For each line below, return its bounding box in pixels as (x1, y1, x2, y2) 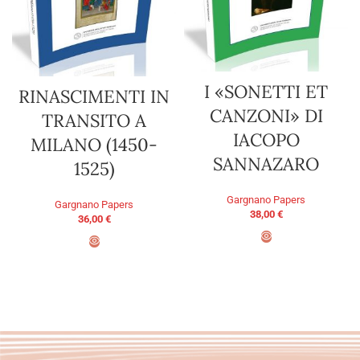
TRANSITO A (42, 109, 146, 133)
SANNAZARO (213, 153, 319, 176)
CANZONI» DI (209, 104, 323, 128)
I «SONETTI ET (204, 80, 328, 104)
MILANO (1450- (31, 133, 157, 157)
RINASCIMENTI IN (18, 85, 170, 108)
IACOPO (232, 129, 300, 152)
